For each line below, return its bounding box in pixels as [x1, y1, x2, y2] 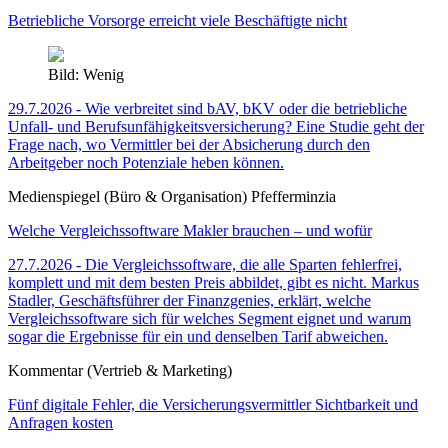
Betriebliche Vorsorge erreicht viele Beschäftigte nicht [8, 12, 347, 30]
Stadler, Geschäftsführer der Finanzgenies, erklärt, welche [8, 292, 371, 310]
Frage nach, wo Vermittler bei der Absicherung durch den [8, 136, 370, 154]
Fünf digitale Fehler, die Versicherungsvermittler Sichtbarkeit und [8, 396, 418, 414]
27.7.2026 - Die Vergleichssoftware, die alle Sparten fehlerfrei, [8, 256, 402, 274]
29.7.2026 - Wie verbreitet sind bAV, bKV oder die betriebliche [8, 100, 407, 118]
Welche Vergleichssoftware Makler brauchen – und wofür [8, 222, 372, 240]
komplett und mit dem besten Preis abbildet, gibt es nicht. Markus [8, 274, 419, 292]
